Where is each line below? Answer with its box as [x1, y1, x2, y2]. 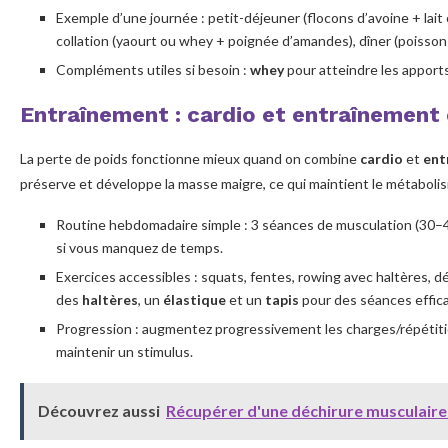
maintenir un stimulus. [56, 342, 193, 360]
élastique [163, 290, 226, 308]
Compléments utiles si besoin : [56, 60, 250, 78]
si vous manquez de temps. [56, 238, 223, 256]
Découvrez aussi [38, 400, 160, 420]
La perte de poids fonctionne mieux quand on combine [20, 149, 360, 167]
